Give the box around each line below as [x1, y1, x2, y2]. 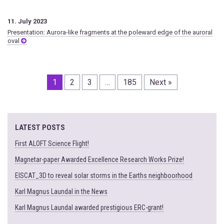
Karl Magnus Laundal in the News [15, 187, 107, 196]
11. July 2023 [7, 17, 47, 25]
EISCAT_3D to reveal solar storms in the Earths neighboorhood [15, 171, 192, 180]
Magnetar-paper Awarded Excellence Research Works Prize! [15, 155, 184, 164]
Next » [149, 77, 172, 87]
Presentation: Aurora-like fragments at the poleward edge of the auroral [7, 28, 212, 36]
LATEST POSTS [15, 123, 65, 132]
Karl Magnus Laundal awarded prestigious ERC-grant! [15, 203, 163, 212]
